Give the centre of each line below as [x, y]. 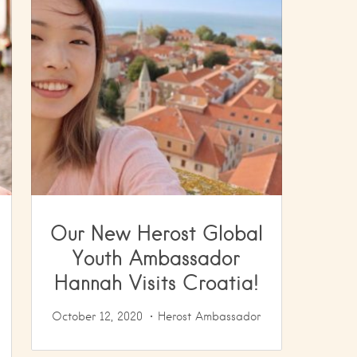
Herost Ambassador [210, 316]
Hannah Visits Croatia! [156, 282]
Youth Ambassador [157, 257]
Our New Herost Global [156, 233]
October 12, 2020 [98, 316]
